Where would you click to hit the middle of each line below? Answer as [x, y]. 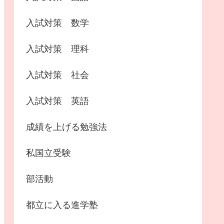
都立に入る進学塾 [62, 205]
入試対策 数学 [57, 23]
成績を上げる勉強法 [66, 127]
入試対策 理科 [57, 49]
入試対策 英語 [57, 101]
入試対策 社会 [57, 75]
